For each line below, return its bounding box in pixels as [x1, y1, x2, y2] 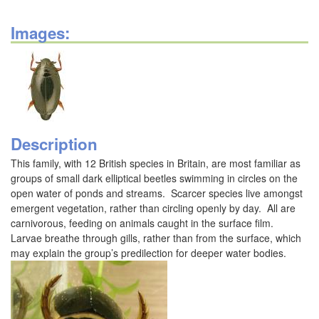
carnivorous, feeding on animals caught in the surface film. [11, 216, 276, 230]
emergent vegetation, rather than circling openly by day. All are [11, 201, 296, 215]
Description [11, 132, 98, 155]
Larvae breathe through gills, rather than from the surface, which [11, 231, 301, 245]
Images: [11, 21, 70, 44]
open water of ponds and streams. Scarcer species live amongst [11, 186, 303, 200]
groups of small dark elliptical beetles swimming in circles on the [11, 171, 298, 185]
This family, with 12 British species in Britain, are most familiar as [11, 156, 300, 170]
